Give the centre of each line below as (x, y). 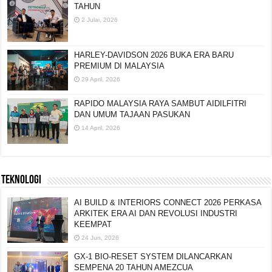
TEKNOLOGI (22, 181)
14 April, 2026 (101, 128)
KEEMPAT (93, 225)
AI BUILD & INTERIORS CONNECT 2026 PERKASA (168, 203)
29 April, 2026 (101, 80)
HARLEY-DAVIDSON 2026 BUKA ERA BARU (154, 55)
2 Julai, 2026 (100, 19)
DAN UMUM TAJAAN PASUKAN (132, 115)
